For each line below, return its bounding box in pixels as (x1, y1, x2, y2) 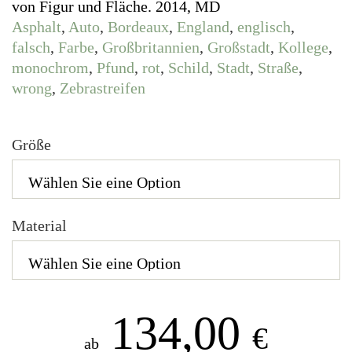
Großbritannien (102, 38, 200, 56)
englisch (237, 18, 291, 35)
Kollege (278, 38, 328, 56)
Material (12, 217, 67, 234)
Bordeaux (108, 18, 169, 35)
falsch (12, 38, 50, 56)
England (177, 18, 229, 35)
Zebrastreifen (60, 79, 145, 97)
